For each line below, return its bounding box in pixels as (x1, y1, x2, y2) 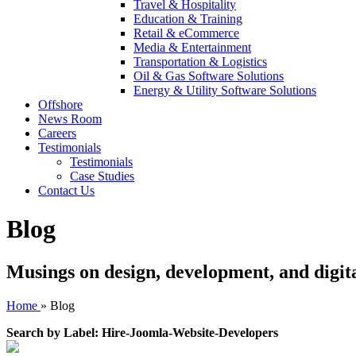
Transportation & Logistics (133, 55, 267, 68)
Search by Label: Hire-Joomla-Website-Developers (6, 325, 278, 339)
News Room (38, 112, 102, 126)
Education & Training (133, 12, 242, 25)
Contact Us (38, 184, 95, 197)
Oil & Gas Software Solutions (133, 69, 284, 83)
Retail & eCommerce (133, 26, 239, 40)
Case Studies (70, 169, 134, 183)
